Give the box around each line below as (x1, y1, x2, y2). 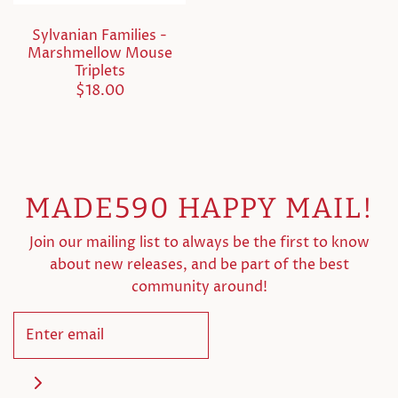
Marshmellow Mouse (27, 43, 172, 63)
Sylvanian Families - (32, 25, 167, 45)
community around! (131, 276, 267, 297)
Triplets (74, 60, 125, 81)
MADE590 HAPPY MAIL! (24, 190, 374, 225)
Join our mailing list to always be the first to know (28, 232, 370, 252)
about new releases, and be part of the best (49, 254, 349, 275)
